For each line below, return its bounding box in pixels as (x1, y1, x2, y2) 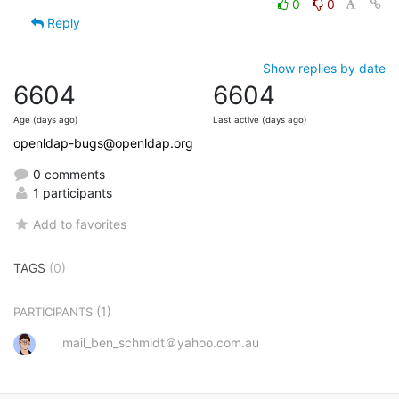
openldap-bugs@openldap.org (13, 135, 193, 151)
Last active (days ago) (213, 115, 307, 126)
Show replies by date (263, 61, 386, 77)
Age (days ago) (13, 115, 78, 126)
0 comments (29, 167, 105, 183)
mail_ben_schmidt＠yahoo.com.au (62, 335, 259, 351)
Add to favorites (33, 216, 127, 232)
